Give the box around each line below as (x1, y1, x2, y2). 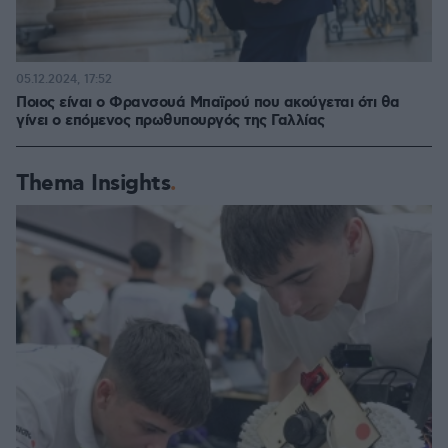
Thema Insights (16, 169, 170, 198)
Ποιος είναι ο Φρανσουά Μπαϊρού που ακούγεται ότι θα (16, 93, 400, 113)
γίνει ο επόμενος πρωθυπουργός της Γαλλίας (16, 111, 325, 131)
